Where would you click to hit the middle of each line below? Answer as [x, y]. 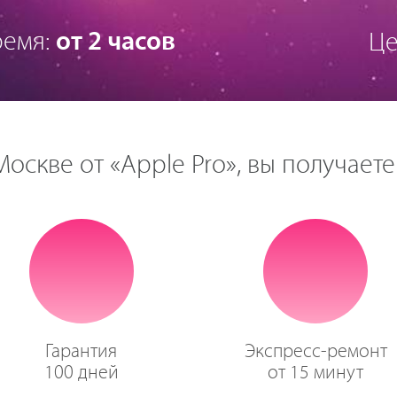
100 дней [81, 373]
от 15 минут [316, 373]
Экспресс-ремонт [315, 352]
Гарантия [82, 352]
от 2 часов [116, 42]
